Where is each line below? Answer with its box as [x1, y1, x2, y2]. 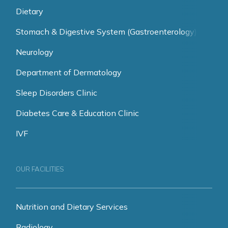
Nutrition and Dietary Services [16, 201, 128, 212]
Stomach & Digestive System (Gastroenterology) [16, 26, 197, 37]
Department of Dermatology [16, 67, 122, 77]
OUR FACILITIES [16, 164, 64, 173]
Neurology [16, 46, 53, 57]
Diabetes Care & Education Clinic [16, 107, 139, 118]
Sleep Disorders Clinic [16, 87, 97, 98]
